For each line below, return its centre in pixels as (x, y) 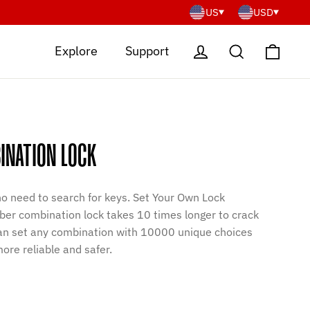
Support (147, 51)
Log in (226, 50)
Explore (76, 51)
